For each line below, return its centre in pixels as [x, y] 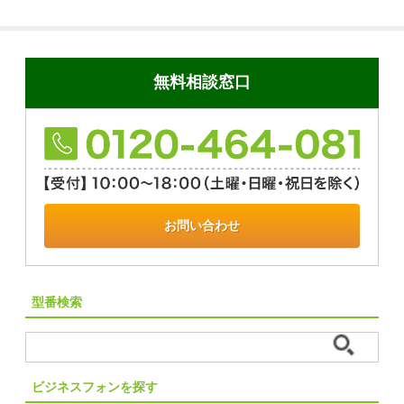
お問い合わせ [202, 225]
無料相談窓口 [202, 83]
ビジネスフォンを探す [95, 387]
